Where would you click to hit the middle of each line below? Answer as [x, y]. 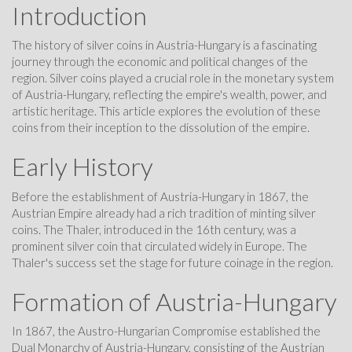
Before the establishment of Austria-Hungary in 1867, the [160, 196]
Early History [82, 167]
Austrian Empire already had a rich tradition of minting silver [164, 213]
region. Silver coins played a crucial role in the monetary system [173, 78]
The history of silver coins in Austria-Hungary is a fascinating [164, 45]
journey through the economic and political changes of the [160, 62]
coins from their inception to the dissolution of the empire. [161, 128]
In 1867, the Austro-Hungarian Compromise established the [166, 331]
